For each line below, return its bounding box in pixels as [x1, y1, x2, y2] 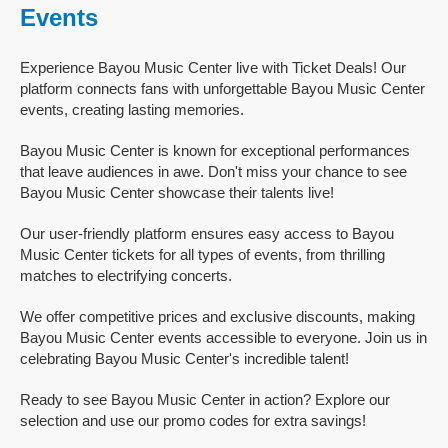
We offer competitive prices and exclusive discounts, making [20, 308, 415, 325]
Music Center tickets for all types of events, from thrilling [20, 246, 385, 263]
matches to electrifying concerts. [20, 267, 232, 284]
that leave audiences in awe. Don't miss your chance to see [20, 163, 407, 180]
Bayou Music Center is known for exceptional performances [20, 142, 410, 159]
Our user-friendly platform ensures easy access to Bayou [20, 225, 394, 242]
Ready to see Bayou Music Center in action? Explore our [20, 391, 390, 408]
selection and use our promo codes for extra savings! [20, 412, 366, 429]
